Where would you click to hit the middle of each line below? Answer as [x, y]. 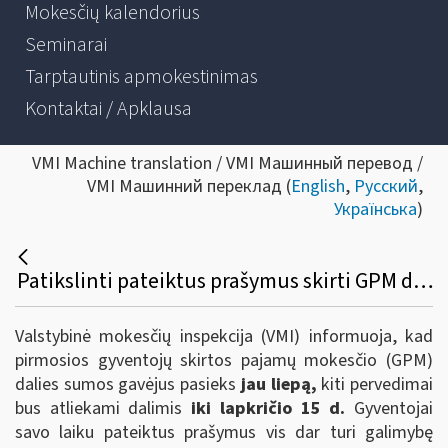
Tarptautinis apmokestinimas [141, 77]
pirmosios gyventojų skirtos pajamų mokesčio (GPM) [224, 360]
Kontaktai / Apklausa [108, 109]
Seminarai [66, 45]
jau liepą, [278, 384]
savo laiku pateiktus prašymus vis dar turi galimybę [224, 432]
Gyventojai [389, 408]
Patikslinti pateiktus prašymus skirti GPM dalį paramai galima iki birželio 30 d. [424, 281]
